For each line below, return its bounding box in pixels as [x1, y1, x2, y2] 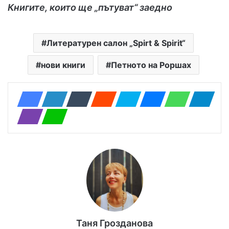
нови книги [40, 60, 85, 71]
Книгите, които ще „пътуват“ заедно [8, 2, 172, 13]
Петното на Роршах [110, 60, 191, 71]
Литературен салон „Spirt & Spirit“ [46, 38, 186, 49]
